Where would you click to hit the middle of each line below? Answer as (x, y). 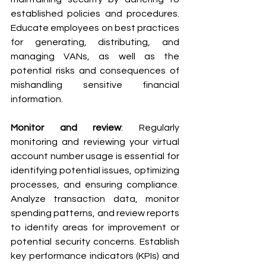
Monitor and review (66, 127)
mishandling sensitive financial (95, 85)
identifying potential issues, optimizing (95, 170)
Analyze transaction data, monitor (95, 199)
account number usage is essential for (95, 156)
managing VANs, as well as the (95, 56)
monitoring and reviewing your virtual (95, 142)
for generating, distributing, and (95, 42)
